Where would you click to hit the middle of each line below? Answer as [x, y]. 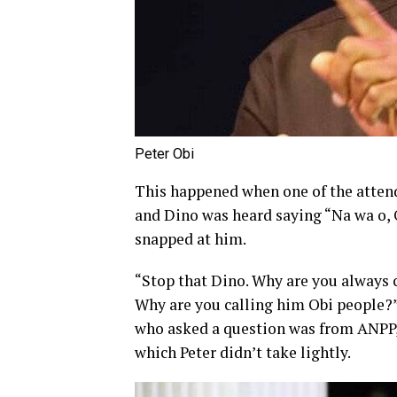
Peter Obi [164, 154]
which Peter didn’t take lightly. [243, 353]
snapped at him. [191, 239]
